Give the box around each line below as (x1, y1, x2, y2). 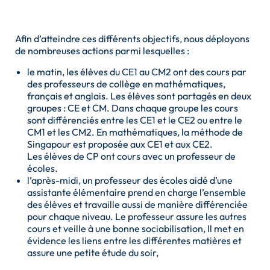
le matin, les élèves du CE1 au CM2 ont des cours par (27, 65, 246, 78)
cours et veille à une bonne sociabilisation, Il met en (27, 222, 244, 234)
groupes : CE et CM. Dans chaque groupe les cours (27, 101, 238, 114)
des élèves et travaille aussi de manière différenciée (27, 198, 248, 210)
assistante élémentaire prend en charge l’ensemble (27, 186, 246, 198)
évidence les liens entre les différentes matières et (27, 234, 242, 246)
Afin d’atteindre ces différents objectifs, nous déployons (15, 32, 250, 45)
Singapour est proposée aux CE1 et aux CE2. (27, 137, 213, 150)
